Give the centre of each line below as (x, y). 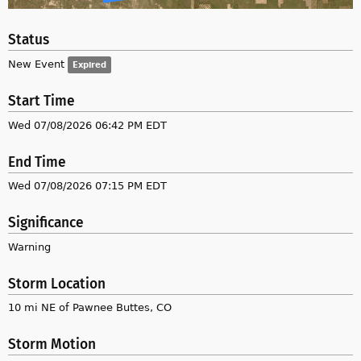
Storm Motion (52, 345)
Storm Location (57, 284)
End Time (37, 162)
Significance (46, 223)
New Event (38, 63)
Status (29, 40)
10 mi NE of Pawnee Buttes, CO (90, 307)
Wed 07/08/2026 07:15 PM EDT (87, 186)
